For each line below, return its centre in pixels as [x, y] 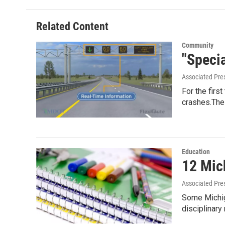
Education [196, 151]
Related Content [72, 27]
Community [198, 45]
